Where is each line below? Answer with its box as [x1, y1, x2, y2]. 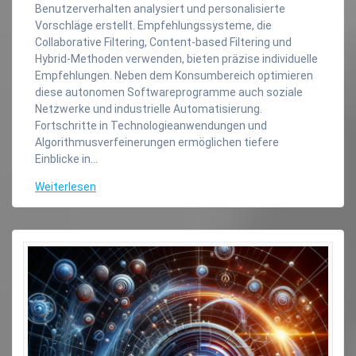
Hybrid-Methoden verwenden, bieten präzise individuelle [35, 52, 318, 65]
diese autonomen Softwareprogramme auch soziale [35, 85, 303, 99]
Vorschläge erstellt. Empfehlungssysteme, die [35, 18, 272, 32]
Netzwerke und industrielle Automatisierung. [35, 102, 262, 115]
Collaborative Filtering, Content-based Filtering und [35, 35, 292, 48]
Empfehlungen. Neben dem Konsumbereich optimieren [35, 68, 313, 82]
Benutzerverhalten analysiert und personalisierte [35, 2, 285, 15]
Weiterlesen [35, 180, 96, 193]
